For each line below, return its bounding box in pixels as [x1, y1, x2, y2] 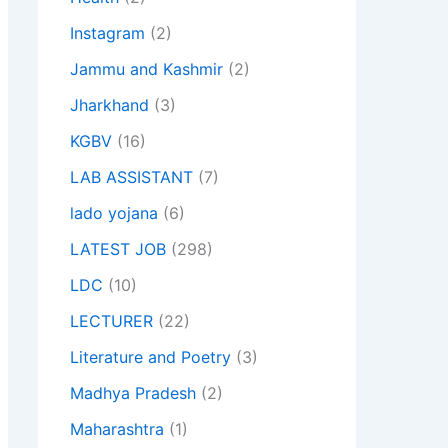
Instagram [70, 23, 145, 44]
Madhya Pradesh [70, 383, 196, 404]
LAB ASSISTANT [70, 167, 193, 188]
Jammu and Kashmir [70, 59, 223, 80]
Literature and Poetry [70, 347, 231, 368]
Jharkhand [70, 95, 149, 116]
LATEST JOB [70, 239, 166, 260]
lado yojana [70, 203, 158, 224]
